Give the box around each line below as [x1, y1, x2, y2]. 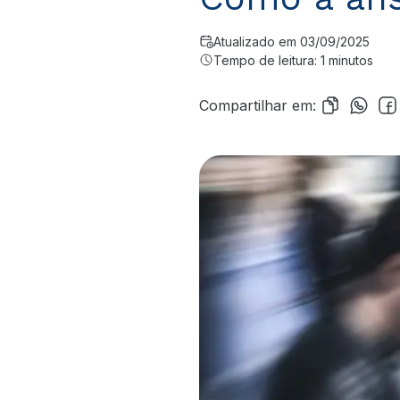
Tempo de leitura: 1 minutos [213, 52, 373, 68]
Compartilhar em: [199, 96, 316, 114]
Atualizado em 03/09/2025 [213, 33, 370, 49]
